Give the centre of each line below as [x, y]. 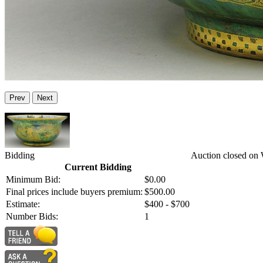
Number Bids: [32, 217]
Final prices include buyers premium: [74, 192]
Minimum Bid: [33, 180]
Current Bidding [98, 167]
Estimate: [23, 204]
